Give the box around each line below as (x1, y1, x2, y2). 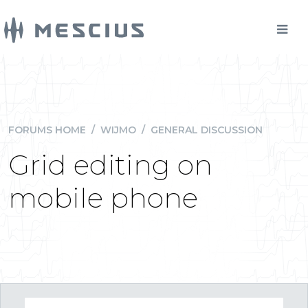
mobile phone (8, 181, 198, 214)
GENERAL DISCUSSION (151, 124, 263, 136)
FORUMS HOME (8, 124, 86, 136)
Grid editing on (8, 148, 212, 181)
